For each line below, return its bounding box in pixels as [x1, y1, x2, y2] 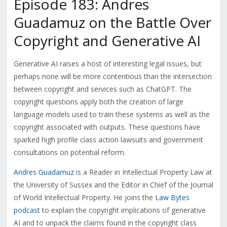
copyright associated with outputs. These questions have [13, 122, 200, 132]
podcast [13, 205, 40, 215]
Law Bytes [155, 193, 190, 203]
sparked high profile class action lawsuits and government [13, 135, 203, 145]
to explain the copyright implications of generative [40, 205, 206, 215]
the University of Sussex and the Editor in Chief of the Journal [13, 180, 213, 190]
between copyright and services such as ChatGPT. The [13, 84, 192, 94]
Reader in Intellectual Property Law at [87, 167, 212, 177]
